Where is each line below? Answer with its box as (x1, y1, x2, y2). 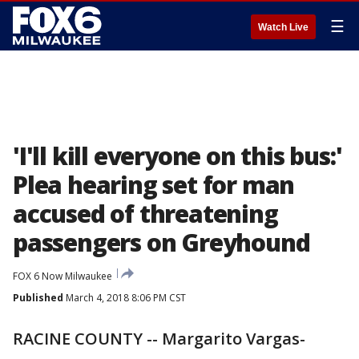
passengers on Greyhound (13, 226, 310, 259)
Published (13, 291, 63, 305)
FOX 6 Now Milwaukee (13, 269, 112, 283)
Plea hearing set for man (13, 168, 295, 201)
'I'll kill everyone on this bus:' (13, 139, 342, 172)
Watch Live (258, 22, 309, 33)
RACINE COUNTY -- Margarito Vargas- (13, 328, 305, 349)
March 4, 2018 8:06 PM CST (63, 291, 186, 305)
